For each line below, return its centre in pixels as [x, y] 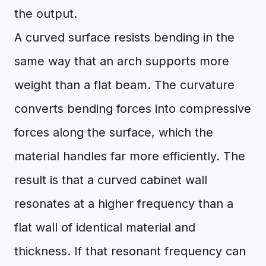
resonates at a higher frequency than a [124, 204]
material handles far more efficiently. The [130, 156]
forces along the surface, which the [114, 132]
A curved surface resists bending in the [124, 37]
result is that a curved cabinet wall [111, 180]
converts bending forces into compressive [133, 109]
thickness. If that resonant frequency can [130, 251]
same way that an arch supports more [122, 61]
